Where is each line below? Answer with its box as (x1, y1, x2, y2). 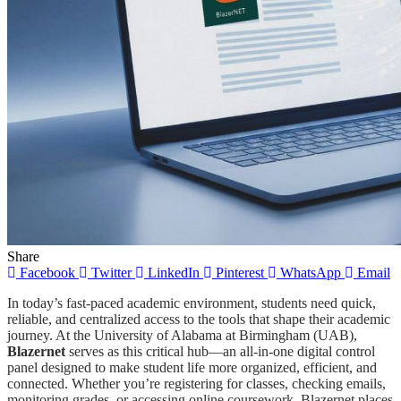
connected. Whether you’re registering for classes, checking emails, (7, 375, 386, 391)
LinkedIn (148, 264, 200, 280)
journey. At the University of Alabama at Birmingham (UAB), (7, 327, 357, 343)
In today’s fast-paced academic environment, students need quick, (7, 294, 376, 311)
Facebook (20, 264, 75, 280)
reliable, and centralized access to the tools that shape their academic (7, 311, 390, 327)
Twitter (91, 264, 132, 280)
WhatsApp (280, 264, 341, 280)
